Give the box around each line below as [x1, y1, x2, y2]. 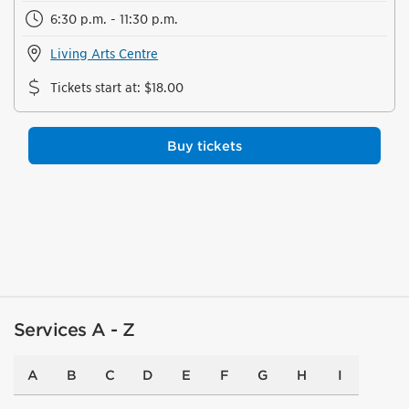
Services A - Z [14, 319, 134, 341]
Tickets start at [50, 79, 138, 95]
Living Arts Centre [50, 45, 159, 61]
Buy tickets [167, 137, 242, 153]
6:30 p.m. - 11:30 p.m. [50, 10, 179, 26]
